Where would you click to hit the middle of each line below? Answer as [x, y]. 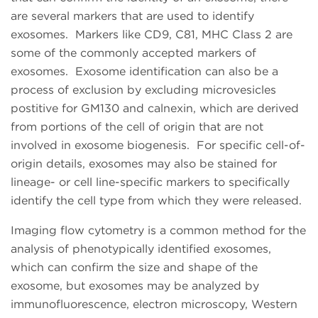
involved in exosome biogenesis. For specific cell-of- [158, 145]
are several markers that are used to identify [132, 16]
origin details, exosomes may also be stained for [144, 163]
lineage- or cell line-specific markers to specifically [150, 182]
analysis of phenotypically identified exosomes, [141, 248]
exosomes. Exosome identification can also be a [144, 71]
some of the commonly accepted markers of [133, 53]
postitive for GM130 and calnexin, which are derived [155, 108]
